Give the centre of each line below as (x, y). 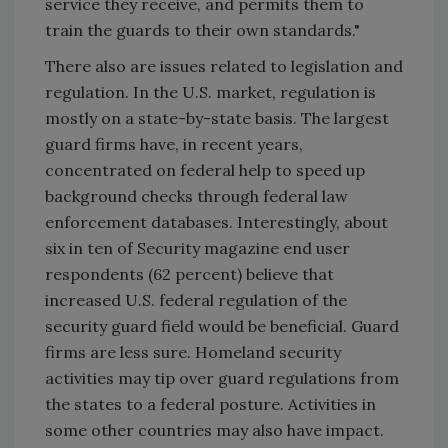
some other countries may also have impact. (214, 429)
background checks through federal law (196, 195)
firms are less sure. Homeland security (193, 351)
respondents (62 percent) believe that (189, 273)
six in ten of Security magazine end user (197, 247)
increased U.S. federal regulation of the (196, 299)
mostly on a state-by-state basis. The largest (217, 117)
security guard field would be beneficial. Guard (222, 325)
